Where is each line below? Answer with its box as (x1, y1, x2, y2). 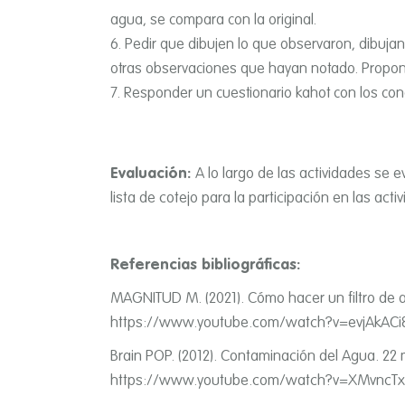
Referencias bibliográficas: (110, 257, 300, 273)
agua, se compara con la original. (110, 12, 316, 28)
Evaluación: (110, 165, 195, 182)
